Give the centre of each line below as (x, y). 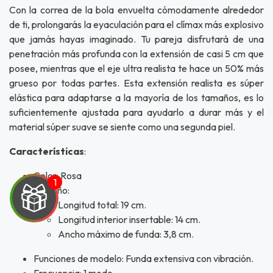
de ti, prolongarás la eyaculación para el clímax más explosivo (136, 24)
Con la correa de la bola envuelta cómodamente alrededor (136, 9)
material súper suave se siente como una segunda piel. (123, 126)
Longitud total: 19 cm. (102, 204)
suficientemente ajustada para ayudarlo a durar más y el (136, 112)
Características (47, 151)
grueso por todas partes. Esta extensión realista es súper (136, 83)
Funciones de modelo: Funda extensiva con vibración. (144, 258)
